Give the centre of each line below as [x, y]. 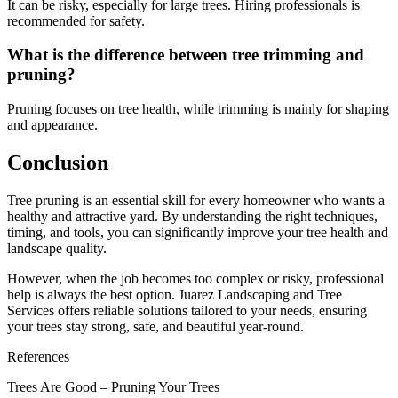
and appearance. [52, 125]
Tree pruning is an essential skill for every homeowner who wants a [196, 200]
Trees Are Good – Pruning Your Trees [113, 386]
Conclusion [58, 163]
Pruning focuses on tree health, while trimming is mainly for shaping [198, 109]
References [38, 356]
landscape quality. [57, 248]
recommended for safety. [76, 20]
